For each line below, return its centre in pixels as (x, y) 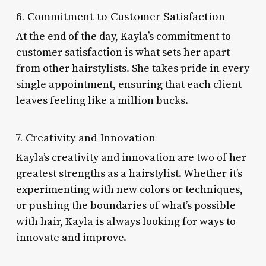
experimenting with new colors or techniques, (129, 189)
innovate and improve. (71, 237)
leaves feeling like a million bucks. (102, 100)
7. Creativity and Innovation (85, 137)
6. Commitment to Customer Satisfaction (120, 16)
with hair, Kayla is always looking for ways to (126, 221)
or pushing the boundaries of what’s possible (126, 205)
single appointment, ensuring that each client (129, 84)
